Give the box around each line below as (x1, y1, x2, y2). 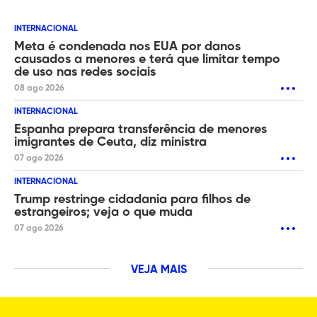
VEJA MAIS (130, 264, 187, 276)
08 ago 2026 (14, 83, 64, 93)
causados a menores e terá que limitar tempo (14, 52, 280, 66)
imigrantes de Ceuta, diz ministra (14, 135, 207, 149)
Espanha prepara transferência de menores (14, 122, 267, 136)
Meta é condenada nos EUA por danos (14, 40, 241, 53)
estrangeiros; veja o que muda (14, 205, 192, 219)
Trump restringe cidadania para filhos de (14, 192, 250, 206)
